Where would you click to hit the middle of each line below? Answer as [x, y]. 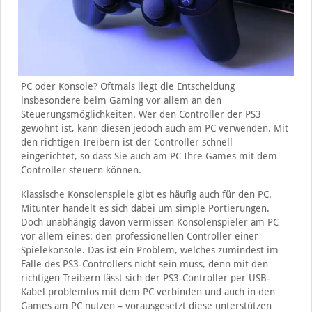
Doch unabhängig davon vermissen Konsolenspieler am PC [149, 222]
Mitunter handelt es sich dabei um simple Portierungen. [145, 208]
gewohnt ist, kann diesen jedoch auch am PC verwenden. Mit [154, 128]
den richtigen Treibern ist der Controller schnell [126, 142]
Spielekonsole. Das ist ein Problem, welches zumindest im [149, 250]
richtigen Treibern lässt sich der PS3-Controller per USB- [145, 278]
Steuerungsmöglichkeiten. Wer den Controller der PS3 [141, 114]
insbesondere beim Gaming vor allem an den [121, 100]
